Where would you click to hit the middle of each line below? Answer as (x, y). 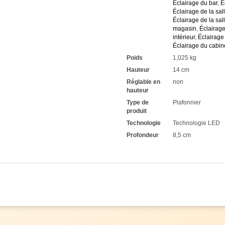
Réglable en (143, 82)
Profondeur (143, 135)
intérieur (184, 37)
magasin (185, 28)
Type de (138, 102)
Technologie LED (196, 123)
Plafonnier (187, 102)
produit (137, 111)
